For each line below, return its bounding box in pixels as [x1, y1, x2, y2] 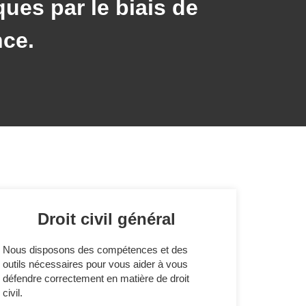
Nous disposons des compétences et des [3, 243, 188, 255]
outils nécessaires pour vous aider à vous [3, 258, 188, 270]
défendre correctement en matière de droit [3, 272, 189, 284]
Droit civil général [38, 209, 176, 228]
